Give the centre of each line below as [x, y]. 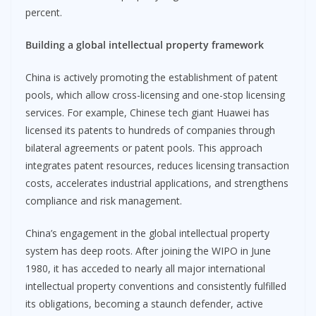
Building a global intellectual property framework [145, 44]
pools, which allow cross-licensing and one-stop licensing [155, 95]
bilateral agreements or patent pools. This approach [144, 147]
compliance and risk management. [104, 200]
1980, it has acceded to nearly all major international [145, 268]
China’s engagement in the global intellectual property [147, 233]
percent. [44, 12]
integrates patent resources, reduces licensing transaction [157, 165]
